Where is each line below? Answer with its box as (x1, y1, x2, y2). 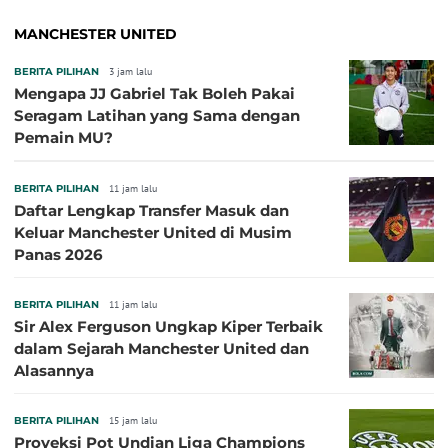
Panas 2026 (14, 245, 103, 265)
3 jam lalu (109, 65, 152, 79)
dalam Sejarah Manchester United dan (14, 339, 309, 359)
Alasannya (14, 361, 94, 381)
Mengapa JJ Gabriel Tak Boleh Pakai (14, 84, 295, 104)
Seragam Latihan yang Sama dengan (14, 106, 300, 126)
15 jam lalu (109, 414, 157, 428)
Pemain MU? (14, 128, 113, 148)
